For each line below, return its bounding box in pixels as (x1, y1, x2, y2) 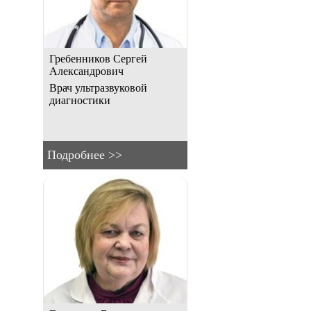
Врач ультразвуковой (49, 81, 147, 94)
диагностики (49, 94, 110, 106)
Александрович (49, 65, 124, 77)
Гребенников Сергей (49, 52, 147, 65)
